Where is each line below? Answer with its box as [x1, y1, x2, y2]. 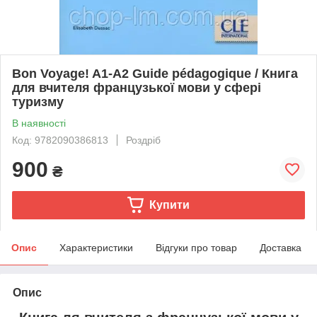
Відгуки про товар [156, 241, 237, 253]
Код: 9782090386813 [12, 134, 108, 146]
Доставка [260, 241, 301, 253]
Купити [149, 198, 190, 211]
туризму [12, 94, 64, 109]
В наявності [12, 117, 66, 129]
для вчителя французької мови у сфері [12, 80, 261, 95]
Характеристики [59, 241, 133, 253]
